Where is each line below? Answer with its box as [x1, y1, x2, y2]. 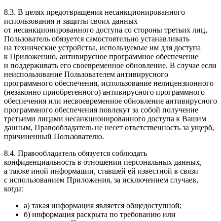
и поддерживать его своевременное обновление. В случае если [4, 61, 217, 70]
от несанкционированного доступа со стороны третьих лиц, [4, 25, 207, 34]
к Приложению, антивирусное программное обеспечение [4, 52, 198, 61]
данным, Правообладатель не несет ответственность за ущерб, [4, 123, 214, 132]
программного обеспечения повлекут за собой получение [4, 105, 198, 114]
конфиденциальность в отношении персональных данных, [4, 157, 202, 166]
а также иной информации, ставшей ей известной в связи [4, 166, 198, 175]
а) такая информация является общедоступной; [24, 201, 182, 210]
